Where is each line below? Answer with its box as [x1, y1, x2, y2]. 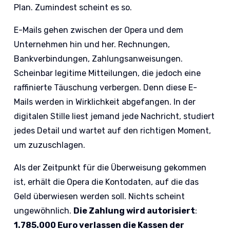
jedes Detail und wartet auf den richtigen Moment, [14, 126, 212, 136]
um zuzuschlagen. [14, 140, 86, 150]
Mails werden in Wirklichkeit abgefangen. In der [14, 97, 196, 107]
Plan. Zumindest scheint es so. [14, 3, 132, 13]
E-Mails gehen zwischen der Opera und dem [14, 25, 184, 35]
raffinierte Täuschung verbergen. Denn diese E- [14, 83, 198, 93]
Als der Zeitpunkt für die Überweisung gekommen [14, 163, 207, 173]
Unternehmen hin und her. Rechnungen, [14, 40, 170, 50]
